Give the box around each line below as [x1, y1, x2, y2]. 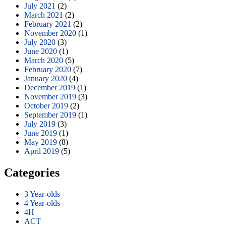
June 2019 [24, 128, 57, 137]
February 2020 [24, 65, 71, 74]
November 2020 [24, 28, 76, 37]
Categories [4, 165, 60, 179]
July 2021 [24, 1, 55, 10]
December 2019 [24, 83, 75, 92]
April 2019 [24, 146, 59, 155]
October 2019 [24, 101, 68, 110]
